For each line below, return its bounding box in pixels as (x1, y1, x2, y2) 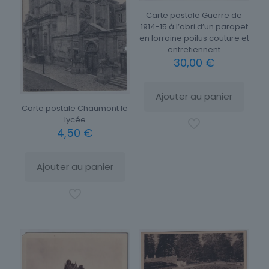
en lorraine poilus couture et (139, 32, 249, 44)
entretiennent (168, 43, 221, 55)
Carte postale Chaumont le (22, 103, 128, 115)
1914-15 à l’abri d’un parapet (140, 20, 248, 32)
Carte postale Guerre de (146, 9, 243, 21)
